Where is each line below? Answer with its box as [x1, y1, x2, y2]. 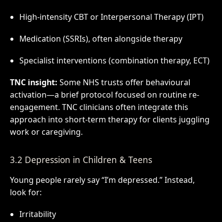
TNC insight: [9, 76, 57, 88]
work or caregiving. [9, 126, 83, 137]
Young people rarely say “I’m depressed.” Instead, [9, 174, 195, 186]
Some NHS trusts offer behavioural [57, 76, 190, 88]
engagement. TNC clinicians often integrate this [9, 101, 188, 112]
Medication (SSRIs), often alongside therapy [19, 33, 182, 45]
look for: [9, 187, 42, 198]
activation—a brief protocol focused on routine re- [9, 89, 199, 100]
